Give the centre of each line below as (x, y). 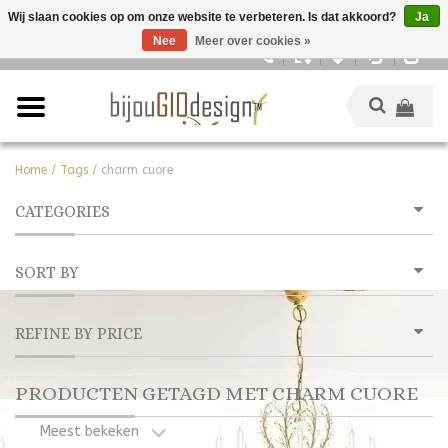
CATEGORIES (62, 211)
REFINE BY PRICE (78, 333)
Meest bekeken (89, 431)
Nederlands (47, 49)
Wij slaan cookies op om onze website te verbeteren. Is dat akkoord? (203, 17)
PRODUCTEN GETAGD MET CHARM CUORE (216, 393)
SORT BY (47, 272)
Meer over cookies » (253, 41)
